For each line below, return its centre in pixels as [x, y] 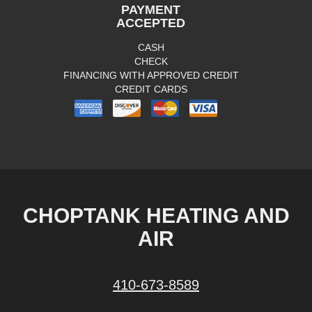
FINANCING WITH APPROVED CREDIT [151, 76]
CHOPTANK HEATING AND [156, 216]
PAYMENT [151, 10]
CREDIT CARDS [151, 89]
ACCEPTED [151, 23]
